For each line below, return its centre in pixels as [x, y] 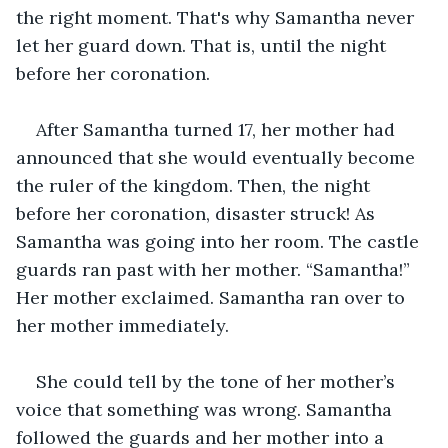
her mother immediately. [122, 325]
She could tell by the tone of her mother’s [218, 381]
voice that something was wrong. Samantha [206, 409]
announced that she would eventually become [218, 157]
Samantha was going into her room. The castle [220, 241]
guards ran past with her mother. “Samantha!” [215, 269]
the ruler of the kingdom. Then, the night [195, 185]
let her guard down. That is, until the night [203, 45]
